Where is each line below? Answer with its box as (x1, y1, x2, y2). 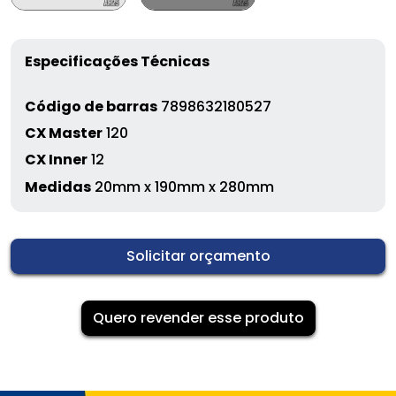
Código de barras (25, 95, 157, 117)
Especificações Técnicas (25, 50, 209, 72)
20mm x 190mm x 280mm (91, 176, 274, 197)
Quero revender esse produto (92, 307, 304, 328)
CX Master (25, 123, 103, 144)
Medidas (25, 176, 91, 197)
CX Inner (25, 149, 88, 171)
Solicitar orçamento (126, 245, 270, 266)
